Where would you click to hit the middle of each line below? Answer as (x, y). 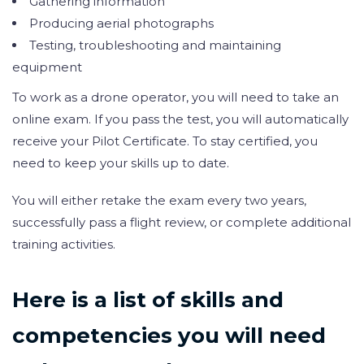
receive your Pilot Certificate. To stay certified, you (165, 141)
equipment (47, 67)
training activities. (64, 245)
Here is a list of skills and (148, 299)
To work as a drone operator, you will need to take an (175, 97)
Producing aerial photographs (121, 23)
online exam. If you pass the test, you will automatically (180, 119)
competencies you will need (169, 335)
